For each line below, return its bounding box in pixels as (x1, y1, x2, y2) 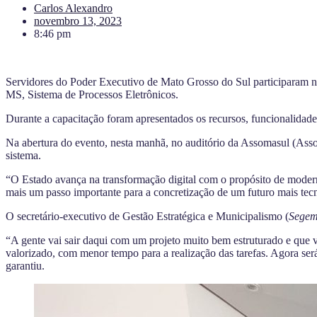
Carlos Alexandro (34, 1, 113, 14)
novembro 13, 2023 (34, 14, 122, 27)
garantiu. (6, 259, 45, 272)
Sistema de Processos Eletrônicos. (28, 88, 178, 100)
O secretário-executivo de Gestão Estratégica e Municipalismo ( (6, 209, 289, 222)
